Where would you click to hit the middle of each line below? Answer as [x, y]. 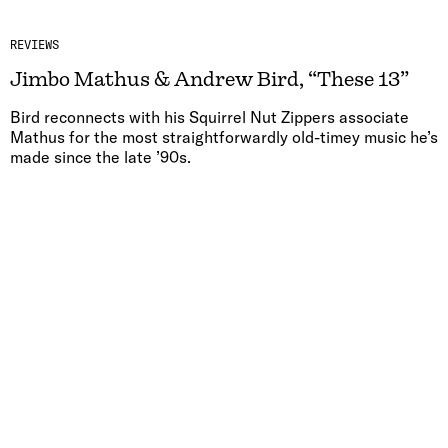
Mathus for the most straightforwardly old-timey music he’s [224, 137]
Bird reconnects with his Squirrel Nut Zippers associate [209, 117]
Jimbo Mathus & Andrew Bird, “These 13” [209, 80]
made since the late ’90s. [100, 157]
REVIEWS [34, 45]
